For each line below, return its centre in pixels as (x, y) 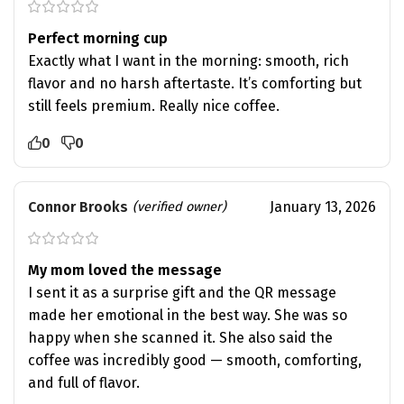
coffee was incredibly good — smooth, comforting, (195, 360)
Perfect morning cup (98, 38)
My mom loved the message (125, 270)
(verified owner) (179, 207)
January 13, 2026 (322, 207)
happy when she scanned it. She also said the (180, 337)
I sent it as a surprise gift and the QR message (182, 292)
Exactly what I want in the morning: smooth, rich (188, 60)
